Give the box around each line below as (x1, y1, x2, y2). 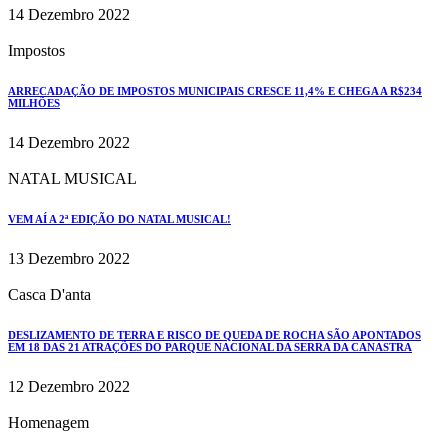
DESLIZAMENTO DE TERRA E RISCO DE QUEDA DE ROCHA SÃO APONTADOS (8, 329, 421, 342)
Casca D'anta (8, 286, 91, 304)
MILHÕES (8, 97, 60, 110)
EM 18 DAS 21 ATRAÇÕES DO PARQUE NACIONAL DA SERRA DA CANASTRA (8, 341, 412, 354)
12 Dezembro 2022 (8, 378, 130, 396)
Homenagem (8, 414, 89, 432)
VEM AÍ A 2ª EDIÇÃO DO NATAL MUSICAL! (8, 213, 231, 226)
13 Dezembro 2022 (8, 250, 130, 268)
